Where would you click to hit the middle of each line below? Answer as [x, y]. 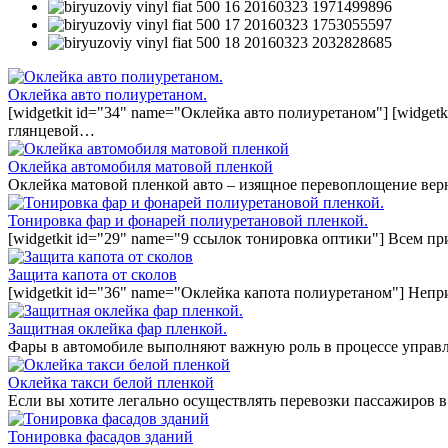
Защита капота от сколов [92, 274]
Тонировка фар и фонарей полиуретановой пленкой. [188, 220]
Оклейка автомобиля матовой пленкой [140, 166]
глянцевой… [51, 130]
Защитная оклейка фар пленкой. [117, 328]
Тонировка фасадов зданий [100, 436]
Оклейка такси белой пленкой [111, 382]
